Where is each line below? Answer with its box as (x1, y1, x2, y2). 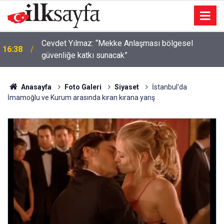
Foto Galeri (64, 83, 101, 91)
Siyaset (114, 83, 139, 91)
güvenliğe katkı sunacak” (41, 50, 127, 60)
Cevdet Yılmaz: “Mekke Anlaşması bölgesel (41, 38, 193, 48)
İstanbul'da (151, 83, 187, 91)
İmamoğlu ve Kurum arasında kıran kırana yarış (7, 93, 155, 101)
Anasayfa (19, 83, 51, 91)
